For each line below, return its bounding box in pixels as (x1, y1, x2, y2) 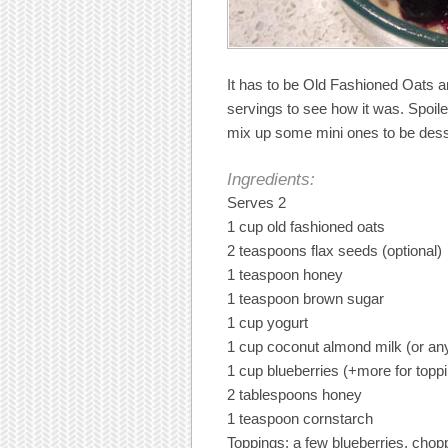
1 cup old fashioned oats (227, 218, 385, 236)
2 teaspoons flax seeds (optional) (227, 242, 442, 260)
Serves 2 (227, 194, 286, 212)
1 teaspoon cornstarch (227, 410, 373, 428)
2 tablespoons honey (227, 386, 362, 404)
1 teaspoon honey (227, 266, 343, 284)
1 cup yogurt (227, 314, 308, 332)
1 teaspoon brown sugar (227, 290, 384, 308)
